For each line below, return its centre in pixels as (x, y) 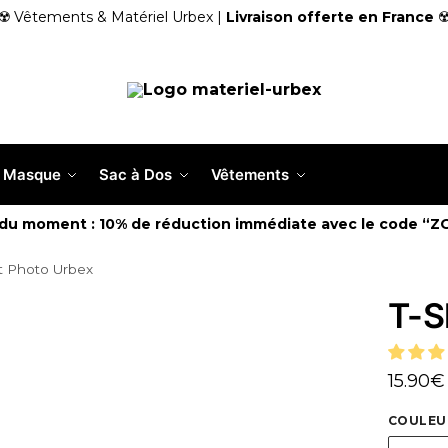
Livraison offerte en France (330, 17)
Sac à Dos (135, 174)
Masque (32, 174)
